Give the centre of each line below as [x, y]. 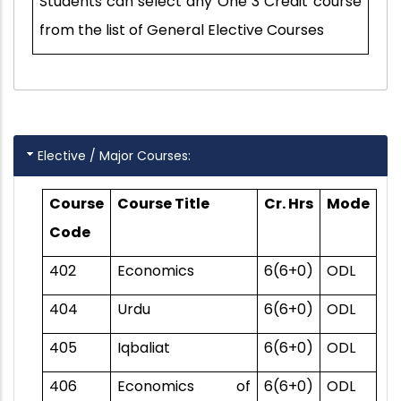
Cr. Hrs [288, 204]
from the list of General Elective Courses [181, 30]
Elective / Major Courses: [114, 156]
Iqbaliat [143, 348]
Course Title [163, 204]
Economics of [183, 387]
